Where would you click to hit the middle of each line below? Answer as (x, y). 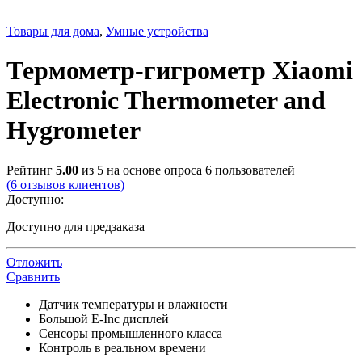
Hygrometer (74, 130)
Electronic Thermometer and (166, 101)
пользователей (253, 170)
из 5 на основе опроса (142, 170)
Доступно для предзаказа (76, 226)
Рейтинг (31, 170)
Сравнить (33, 276)
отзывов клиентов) (71, 184)
